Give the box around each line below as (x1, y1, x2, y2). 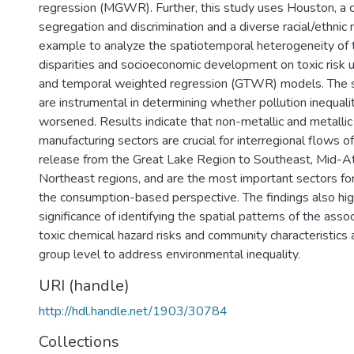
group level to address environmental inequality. (39, 246, 300, 263)
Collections (39, 331, 119, 352)
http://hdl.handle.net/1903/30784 (39, 303, 228, 320)
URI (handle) (39, 275, 130, 296)
